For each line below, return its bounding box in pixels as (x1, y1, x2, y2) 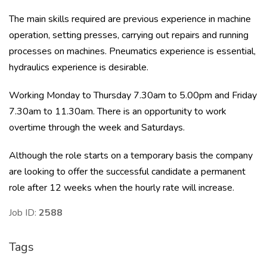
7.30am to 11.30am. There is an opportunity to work (9, 105, 226, 118)
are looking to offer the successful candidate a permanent (9, 165, 246, 178)
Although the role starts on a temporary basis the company (9, 149, 253, 162)
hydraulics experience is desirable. (9, 61, 148, 74)
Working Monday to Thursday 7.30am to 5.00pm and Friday (9, 89, 257, 102)
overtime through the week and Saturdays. (9, 121, 185, 134)
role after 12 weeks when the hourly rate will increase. (9, 181, 234, 194)
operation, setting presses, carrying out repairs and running (9, 29, 249, 42)
